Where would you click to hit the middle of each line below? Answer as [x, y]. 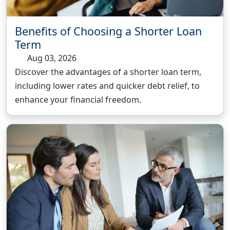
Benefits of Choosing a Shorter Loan [108, 31]
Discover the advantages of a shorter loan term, [108, 72]
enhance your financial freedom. [78, 100]
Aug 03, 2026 [51, 58]
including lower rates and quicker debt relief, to [107, 86]
